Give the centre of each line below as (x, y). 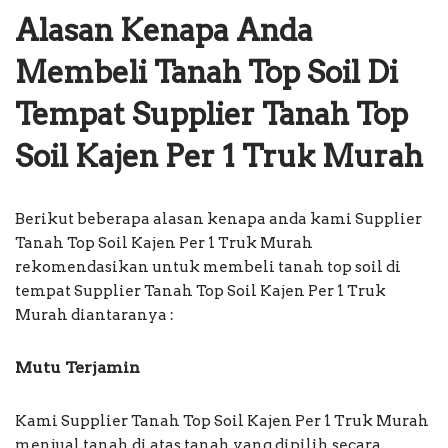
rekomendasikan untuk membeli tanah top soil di (208, 266)
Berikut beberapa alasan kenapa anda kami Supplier (218, 218)
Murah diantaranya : (94, 314)
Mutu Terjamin (77, 367)
